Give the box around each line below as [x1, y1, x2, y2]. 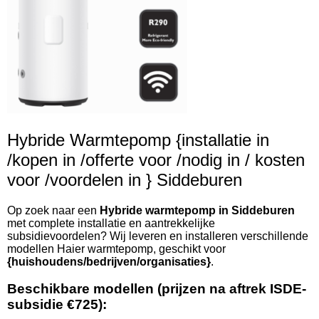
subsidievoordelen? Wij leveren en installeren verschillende [7, 229, 308, 242]
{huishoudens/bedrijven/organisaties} [7, 255, 211, 268]
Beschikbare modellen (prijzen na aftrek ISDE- [7, 281, 306, 297]
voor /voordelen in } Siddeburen [7, 169, 242, 189]
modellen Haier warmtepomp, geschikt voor [7, 242, 226, 255]
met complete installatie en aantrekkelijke [7, 216, 215, 229]
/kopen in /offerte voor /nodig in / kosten [7, 150, 305, 169]
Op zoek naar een [7, 204, 100, 216]
